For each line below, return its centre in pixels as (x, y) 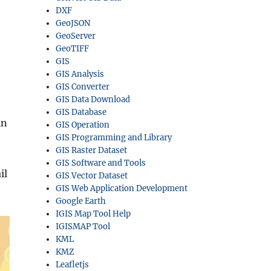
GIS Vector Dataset (92, 176)
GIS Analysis (80, 74)
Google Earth (81, 201)
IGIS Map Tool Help (93, 214)
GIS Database (81, 112)
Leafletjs (73, 265)
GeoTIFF (73, 49)
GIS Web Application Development (122, 188)
